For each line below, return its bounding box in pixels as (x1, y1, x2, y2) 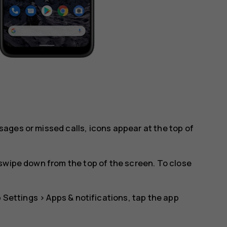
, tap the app (128, 192, 179, 204)
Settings (3, 192, 38, 204)
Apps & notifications (46, 192, 128, 204)
